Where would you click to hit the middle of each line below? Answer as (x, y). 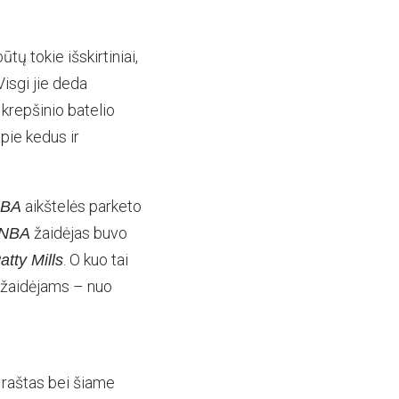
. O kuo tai (96, 260)
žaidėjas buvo (79, 233)
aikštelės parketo (81, 206)
